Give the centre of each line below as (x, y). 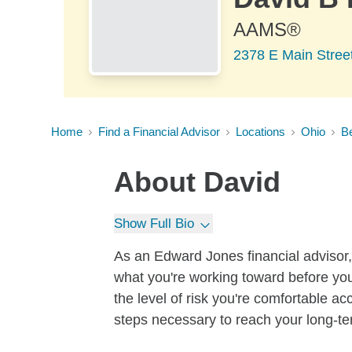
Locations (260, 132)
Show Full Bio (154, 224)
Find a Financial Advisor (159, 132)
